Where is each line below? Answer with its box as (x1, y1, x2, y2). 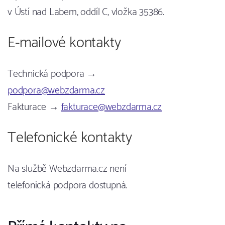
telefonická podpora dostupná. (8, 177, 128, 194)
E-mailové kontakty (8, 31, 121, 56)
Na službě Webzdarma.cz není (8, 161, 127, 178)
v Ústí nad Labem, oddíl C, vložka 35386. (8, 4, 164, 21)
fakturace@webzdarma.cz (61, 99, 162, 116)
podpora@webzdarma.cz (8, 82, 105, 99)
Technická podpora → (8, 66, 97, 83)
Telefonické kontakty (8, 126, 132, 151)
